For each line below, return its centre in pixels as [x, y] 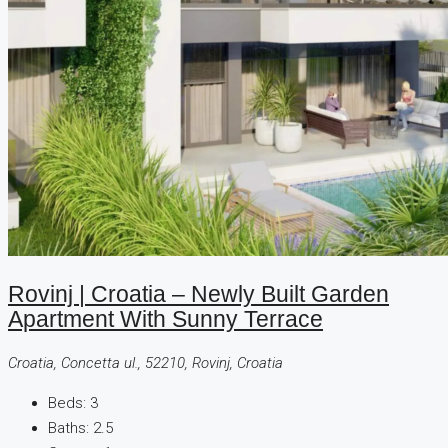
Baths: [68, 428]
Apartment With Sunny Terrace [165, 320]
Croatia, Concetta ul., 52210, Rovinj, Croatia [145, 363]
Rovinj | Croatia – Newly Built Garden [198, 295]
